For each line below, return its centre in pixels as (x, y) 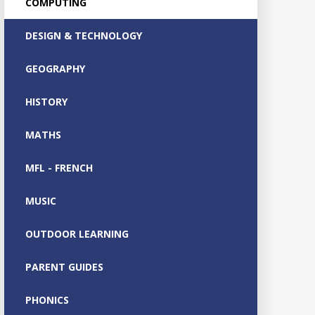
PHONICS (47, 300)
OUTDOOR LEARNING (77, 233)
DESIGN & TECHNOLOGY (83, 35)
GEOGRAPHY (55, 68)
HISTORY (46, 101)
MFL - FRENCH (59, 167)
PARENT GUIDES (64, 266)
